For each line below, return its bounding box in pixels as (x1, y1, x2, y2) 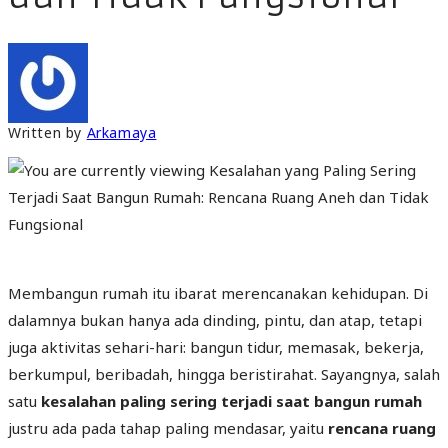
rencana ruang (328, 417, 436, 438)
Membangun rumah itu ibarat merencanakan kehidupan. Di (8, 282, 428, 303)
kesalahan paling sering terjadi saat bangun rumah (41, 390, 422, 411)
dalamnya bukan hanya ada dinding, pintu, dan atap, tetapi (8, 309, 422, 330)
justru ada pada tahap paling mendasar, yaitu (8, 417, 328, 438)
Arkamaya (86, 122, 157, 142)
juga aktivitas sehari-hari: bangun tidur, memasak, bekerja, (8, 336, 424, 357)
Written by (8, 122, 87, 142)
